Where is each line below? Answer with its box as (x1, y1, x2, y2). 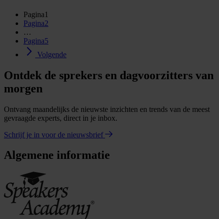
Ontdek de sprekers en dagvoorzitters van (4, 68, 214, 82)
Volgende (37, 50, 66, 59)
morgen (4, 82, 43, 95)
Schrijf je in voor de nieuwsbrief (4, 130, 105, 139)
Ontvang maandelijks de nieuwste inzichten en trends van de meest (4, 105, 210, 113)
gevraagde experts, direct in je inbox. (4, 113, 117, 122)
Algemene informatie (4, 149, 110, 162)
